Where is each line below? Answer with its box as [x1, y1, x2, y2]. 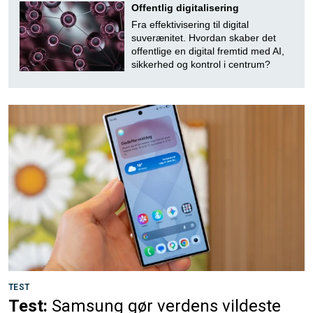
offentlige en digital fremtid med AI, [131, 45, 284, 57]
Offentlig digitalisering [131, 1, 239, 13]
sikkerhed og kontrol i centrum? [131, 58, 270, 70]
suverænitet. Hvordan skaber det [131, 31, 276, 43]
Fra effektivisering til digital [131, 18, 249, 30]
